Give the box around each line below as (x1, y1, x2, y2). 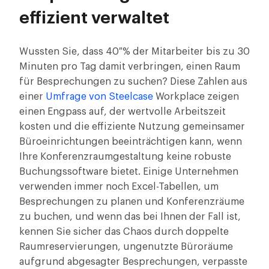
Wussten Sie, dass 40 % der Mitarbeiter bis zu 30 (19, 47, 250, 56)
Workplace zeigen (153, 92, 239, 101)
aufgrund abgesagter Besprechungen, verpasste (19, 257, 247, 267)
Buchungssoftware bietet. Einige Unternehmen (19, 167, 238, 177)
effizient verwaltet (19, 10, 169, 26)
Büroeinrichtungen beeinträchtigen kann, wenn (19, 137, 242, 147)
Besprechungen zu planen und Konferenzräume (19, 197, 244, 207)
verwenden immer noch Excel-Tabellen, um (19, 182, 219, 192)
